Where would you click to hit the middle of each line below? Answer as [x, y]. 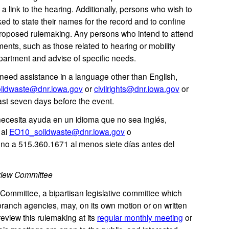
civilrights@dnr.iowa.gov [137, 88]
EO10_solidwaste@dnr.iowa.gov [67, 131]
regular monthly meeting [140, 217]
